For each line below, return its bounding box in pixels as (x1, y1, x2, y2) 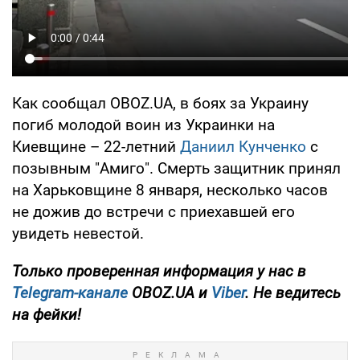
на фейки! (12, 305, 81, 324)
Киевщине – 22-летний (12, 137, 180, 156)
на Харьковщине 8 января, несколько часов (12, 180, 328, 199)
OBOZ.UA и (128, 283, 211, 302)
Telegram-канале (12, 283, 128, 302)
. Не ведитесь (245, 283, 341, 302)
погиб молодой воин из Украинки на (12, 115, 275, 134)
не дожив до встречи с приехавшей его (12, 202, 295, 221)
